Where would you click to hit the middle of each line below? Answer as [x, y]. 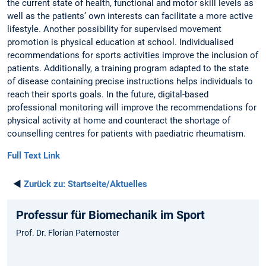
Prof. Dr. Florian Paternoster [68, 233]
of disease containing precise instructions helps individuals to [130, 82]
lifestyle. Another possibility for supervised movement [114, 29]
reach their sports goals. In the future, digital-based [108, 95]
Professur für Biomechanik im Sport [110, 215]
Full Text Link [34, 156]
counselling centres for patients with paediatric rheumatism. [126, 134]
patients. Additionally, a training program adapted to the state [128, 69]
